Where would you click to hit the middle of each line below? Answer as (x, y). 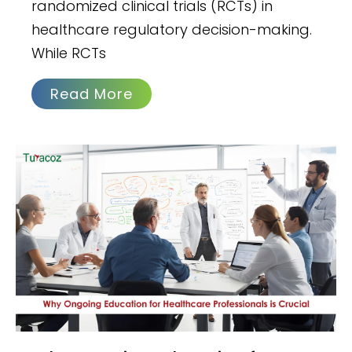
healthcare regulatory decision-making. (172, 29)
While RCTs (69, 53)
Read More (92, 93)
